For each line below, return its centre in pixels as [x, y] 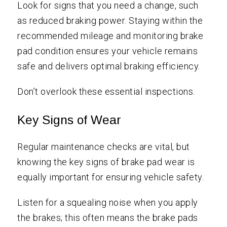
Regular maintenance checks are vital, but [104, 147]
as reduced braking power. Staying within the [110, 21]
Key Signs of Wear [69, 120]
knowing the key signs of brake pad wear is [106, 162]
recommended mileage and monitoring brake [110, 36]
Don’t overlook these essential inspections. [106, 92]
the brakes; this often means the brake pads [108, 218]
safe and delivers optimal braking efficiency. [109, 66]
